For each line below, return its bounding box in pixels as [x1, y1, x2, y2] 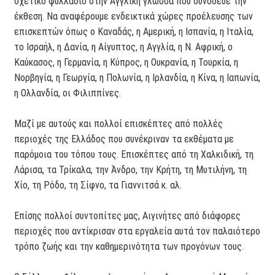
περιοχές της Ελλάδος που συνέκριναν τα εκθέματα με [14, 133, 234, 145]
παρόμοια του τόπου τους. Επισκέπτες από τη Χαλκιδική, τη [14, 148, 254, 160]
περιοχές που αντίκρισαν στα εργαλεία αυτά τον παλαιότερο [14, 225, 261, 237]
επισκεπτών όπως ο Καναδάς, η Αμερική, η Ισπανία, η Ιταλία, [14, 25, 254, 37]
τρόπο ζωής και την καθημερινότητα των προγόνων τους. [14, 240, 244, 252]
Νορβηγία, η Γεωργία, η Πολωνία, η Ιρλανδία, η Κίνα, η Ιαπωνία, [14, 71, 261, 83]
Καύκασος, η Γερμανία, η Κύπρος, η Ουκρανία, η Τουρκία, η [14, 56, 239, 68]
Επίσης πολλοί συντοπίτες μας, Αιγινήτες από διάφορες [14, 209, 241, 222]
